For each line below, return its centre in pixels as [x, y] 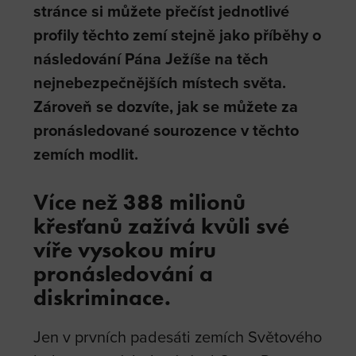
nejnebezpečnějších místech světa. [160, 83]
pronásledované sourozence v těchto [166, 130]
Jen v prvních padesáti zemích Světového [178, 337]
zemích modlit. [86, 154]
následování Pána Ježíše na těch [151, 59]
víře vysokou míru [125, 250]
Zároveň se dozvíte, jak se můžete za [166, 106]
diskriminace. [103, 298]
